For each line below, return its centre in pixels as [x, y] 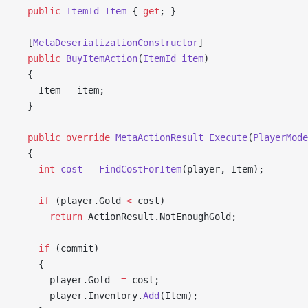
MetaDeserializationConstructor [115, 43]
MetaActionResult [157, 137]
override [85, 137]
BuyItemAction [99, 58]
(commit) [74, 248]
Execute [225, 137]
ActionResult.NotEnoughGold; [159, 217]
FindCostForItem [137, 169]
